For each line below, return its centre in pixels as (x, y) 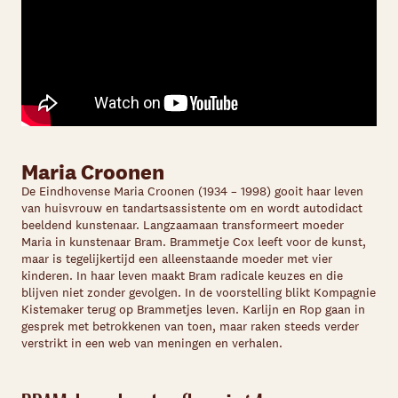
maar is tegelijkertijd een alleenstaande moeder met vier (177, 259)
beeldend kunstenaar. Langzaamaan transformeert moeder (183, 225)
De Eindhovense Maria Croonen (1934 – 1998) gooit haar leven (192, 191)
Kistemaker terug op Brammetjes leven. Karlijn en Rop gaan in (193, 310)
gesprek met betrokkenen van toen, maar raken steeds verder (190, 326)
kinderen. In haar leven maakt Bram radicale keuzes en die (182, 276)
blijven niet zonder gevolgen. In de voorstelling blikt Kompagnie (199, 293)
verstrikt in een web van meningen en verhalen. (152, 343)
